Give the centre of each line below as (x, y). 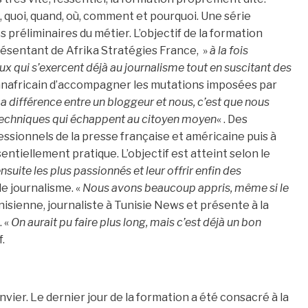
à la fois (229, 51)
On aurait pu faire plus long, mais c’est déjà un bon (136, 223)
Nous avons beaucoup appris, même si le (186, 188)
